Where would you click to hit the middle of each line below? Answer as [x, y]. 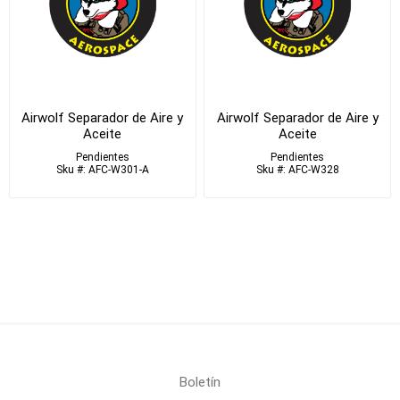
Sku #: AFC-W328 [297, 170]
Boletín [200, 382]
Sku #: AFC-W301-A [102, 170]
